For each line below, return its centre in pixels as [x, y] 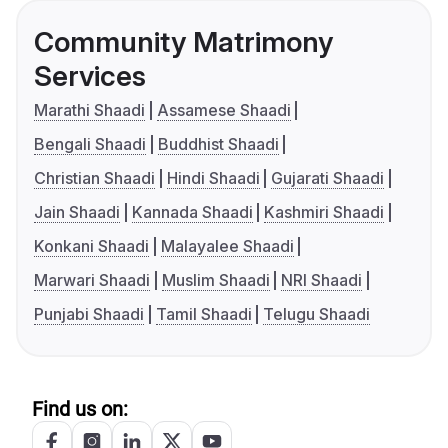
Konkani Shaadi [91, 246]
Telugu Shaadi [317, 314]
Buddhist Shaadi [218, 144]
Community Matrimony [183, 42]
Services [90, 76]
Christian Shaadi [94, 178]
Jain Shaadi [77, 212]
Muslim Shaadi [215, 280]
